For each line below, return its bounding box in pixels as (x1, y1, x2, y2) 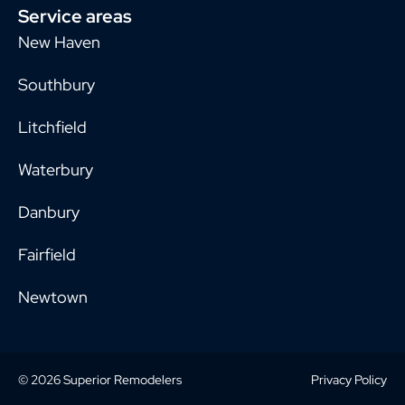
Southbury (18, 74, 95, 96)
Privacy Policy (311, 372, 387, 389)
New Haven (18, 32, 100, 53)
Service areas (18, 5, 132, 29)
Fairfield (18, 244, 76, 266)
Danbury (18, 202, 80, 223)
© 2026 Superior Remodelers (18, 372, 182, 389)
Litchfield (18, 117, 87, 138)
